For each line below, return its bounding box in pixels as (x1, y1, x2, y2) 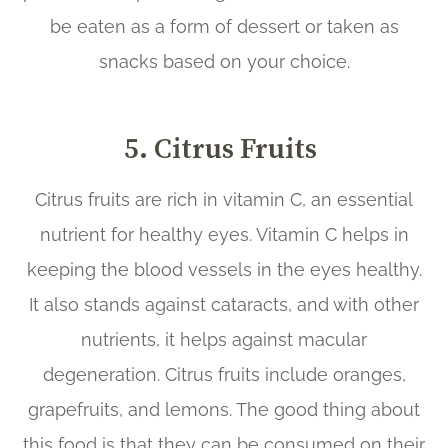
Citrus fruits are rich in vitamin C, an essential (35, 188, 413, 210)
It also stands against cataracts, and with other (29, 293, 419, 315)
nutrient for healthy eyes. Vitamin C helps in (39, 223, 409, 245)
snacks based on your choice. (98, 50, 350, 72)
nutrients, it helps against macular (81, 328, 367, 350)
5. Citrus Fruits (124, 128, 317, 167)
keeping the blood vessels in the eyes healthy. (26, 258, 422, 280)
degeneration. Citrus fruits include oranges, (42, 363, 406, 385)
